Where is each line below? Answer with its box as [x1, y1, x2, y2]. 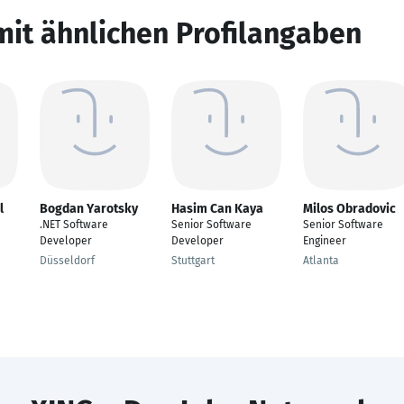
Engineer [303, 234, 346, 247]
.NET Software [40, 218, 108, 231]
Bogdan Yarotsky [40, 201, 138, 216]
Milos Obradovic [303, 201, 396, 216]
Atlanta [303, 254, 339, 267]
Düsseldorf [40, 254, 95, 267]
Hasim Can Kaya [171, 201, 263, 216]
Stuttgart [171, 254, 215, 267]
